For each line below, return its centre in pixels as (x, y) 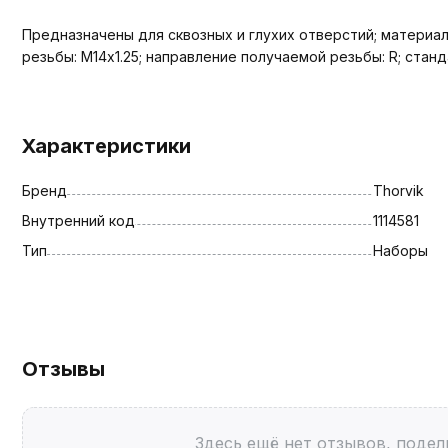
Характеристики (106, 145)
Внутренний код (78, 220)
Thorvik (398, 190)
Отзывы (63, 368)
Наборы (400, 250)
